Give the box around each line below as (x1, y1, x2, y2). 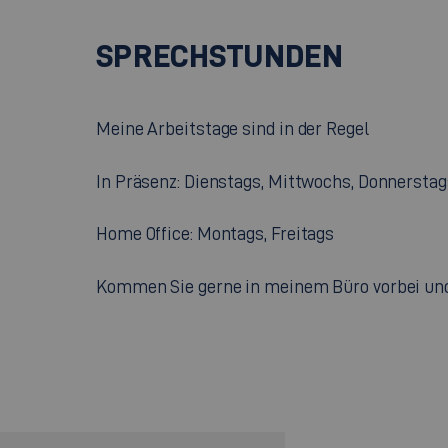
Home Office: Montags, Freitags (96, 224, 335, 244)
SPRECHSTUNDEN (96, 38, 344, 74)
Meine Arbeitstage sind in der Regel (96, 119, 369, 139)
